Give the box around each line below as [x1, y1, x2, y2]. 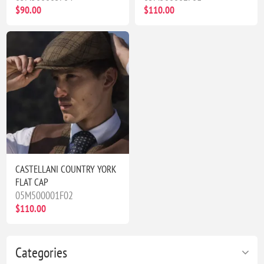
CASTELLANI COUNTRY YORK [15, 162, 117, 176]
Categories [15, 243, 68, 262]
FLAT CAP [15, 175, 49, 189]
